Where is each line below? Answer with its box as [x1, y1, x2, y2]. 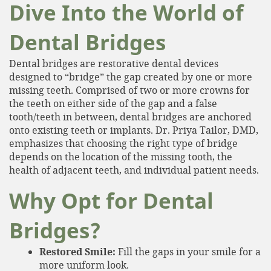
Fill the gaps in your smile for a [116, 244, 261, 258]
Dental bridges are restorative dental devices [9, 56, 218, 70]
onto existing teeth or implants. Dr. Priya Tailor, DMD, [9, 123, 258, 136]
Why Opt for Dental [9, 186, 214, 215]
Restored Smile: [39, 244, 116, 258]
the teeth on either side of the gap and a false [9, 96, 217, 109]
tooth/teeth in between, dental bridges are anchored [9, 109, 252, 123]
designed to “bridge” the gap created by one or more [9, 70, 252, 83]
